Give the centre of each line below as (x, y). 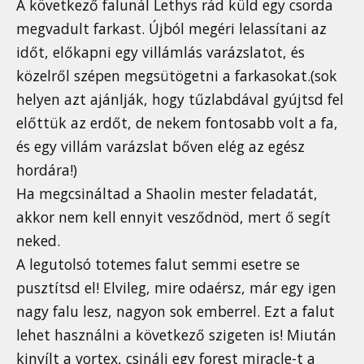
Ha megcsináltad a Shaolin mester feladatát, (167, 194)
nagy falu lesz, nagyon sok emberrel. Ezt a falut (175, 312)
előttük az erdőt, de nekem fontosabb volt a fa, (177, 123)
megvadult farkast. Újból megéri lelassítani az (171, 29)
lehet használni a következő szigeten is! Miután (176, 335)
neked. (38, 241)
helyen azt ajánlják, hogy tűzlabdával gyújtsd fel (180, 100)
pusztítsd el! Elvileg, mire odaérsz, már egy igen (176, 288)
